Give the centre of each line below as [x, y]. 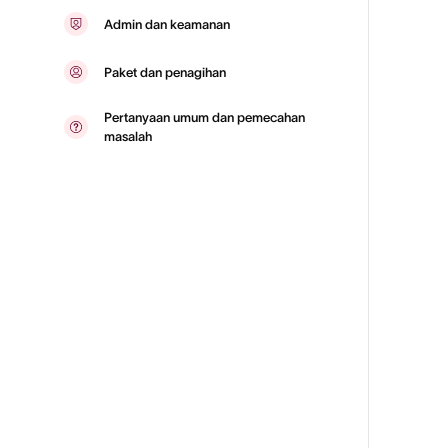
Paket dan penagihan [165, 72]
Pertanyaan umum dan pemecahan [204, 117]
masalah [128, 136]
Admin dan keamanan [167, 24]
